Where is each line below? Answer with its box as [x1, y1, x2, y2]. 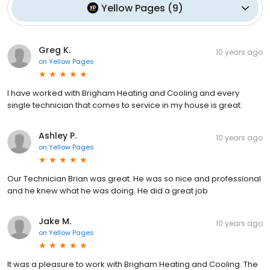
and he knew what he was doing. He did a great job [7, 184, 208, 196]
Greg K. [39, 43, 71, 56]
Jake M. [39, 215, 71, 227]
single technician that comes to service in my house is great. [7, 99, 242, 111]
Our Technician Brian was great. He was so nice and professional [7, 172, 261, 184]
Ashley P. [39, 129, 77, 142]
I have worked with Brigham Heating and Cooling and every [7, 87, 239, 99]
